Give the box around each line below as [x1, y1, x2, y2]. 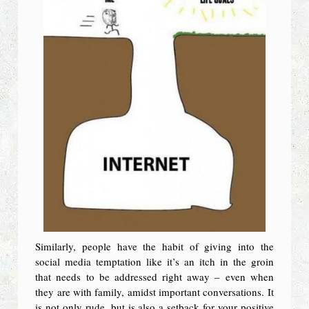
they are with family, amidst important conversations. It [35, 285, 274, 299]
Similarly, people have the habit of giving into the [35, 239, 274, 254]
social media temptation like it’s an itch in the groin [35, 255, 274, 269]
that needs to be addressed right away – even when [35, 270, 274, 284]
